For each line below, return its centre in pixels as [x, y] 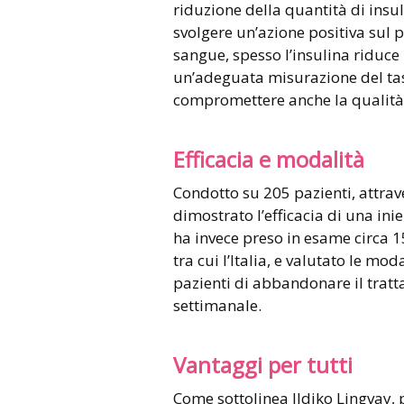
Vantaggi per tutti [263, 365]
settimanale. [217, 305]
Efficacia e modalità [269, 159]
